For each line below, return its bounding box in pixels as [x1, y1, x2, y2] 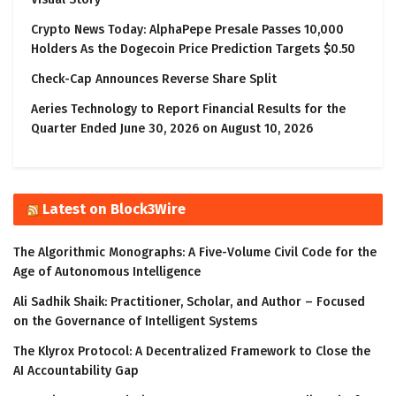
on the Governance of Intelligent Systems [13, 314, 257, 330]
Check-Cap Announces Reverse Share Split [31, 72, 277, 88]
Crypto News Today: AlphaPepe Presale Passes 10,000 [31, 22, 344, 38]
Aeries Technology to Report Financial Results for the [31, 102, 346, 118]
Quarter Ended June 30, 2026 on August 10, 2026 [31, 121, 313, 137]
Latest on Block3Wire [42, 201, 186, 218]
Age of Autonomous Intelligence [13, 264, 201, 280]
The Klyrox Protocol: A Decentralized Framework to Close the [13, 344, 370, 360]
